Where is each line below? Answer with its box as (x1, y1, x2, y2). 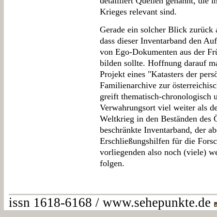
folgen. (100, 158, 124, 168)
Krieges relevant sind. (100, 7, 177, 16)
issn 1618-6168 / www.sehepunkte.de (9, 195, 214, 210)
